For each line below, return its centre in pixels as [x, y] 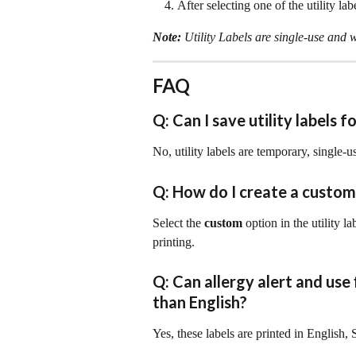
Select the [178, 222]
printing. [174, 242]
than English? [200, 302]
